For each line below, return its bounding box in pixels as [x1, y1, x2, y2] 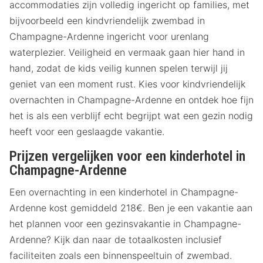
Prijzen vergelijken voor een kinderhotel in [9, 148, 245, 165]
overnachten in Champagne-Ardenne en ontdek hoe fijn [9, 94, 254, 106]
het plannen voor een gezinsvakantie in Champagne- [9, 217, 241, 230]
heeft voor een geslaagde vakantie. [9, 126, 164, 138]
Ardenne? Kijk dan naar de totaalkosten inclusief [9, 233, 222, 245]
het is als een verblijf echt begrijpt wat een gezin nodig [9, 110, 253, 122]
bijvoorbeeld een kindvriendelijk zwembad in [9, 15, 205, 27]
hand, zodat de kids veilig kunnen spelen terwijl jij [9, 62, 228, 75]
